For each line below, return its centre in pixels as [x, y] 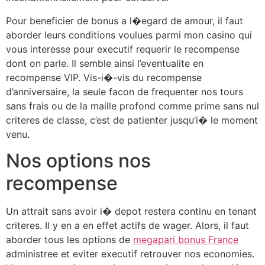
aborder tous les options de [70, 240]
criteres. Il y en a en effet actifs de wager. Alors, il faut [127, 226]
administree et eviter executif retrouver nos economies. [130, 254]
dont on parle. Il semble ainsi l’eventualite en [105, 63]
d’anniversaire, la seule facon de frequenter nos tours [125, 91]
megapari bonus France [186, 240]
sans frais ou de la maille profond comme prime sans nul [132, 106]
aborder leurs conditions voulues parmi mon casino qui [129, 35]
